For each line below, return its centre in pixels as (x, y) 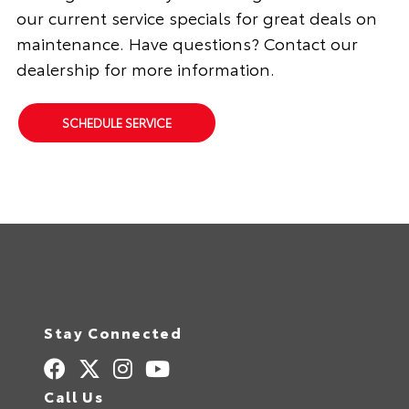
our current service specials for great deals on (196, 18)
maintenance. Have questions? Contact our (187, 43)
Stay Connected (113, 331)
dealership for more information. (145, 69)
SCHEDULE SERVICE (116, 123)
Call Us (74, 395)
